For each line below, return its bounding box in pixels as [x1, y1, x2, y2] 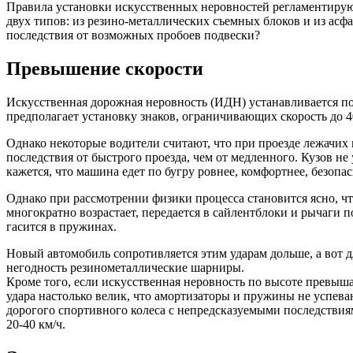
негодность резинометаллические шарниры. [6, 260, 244, 274]
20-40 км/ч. [6, 317, 65, 331]
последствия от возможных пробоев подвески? [6, 28, 260, 42]
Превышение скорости [6, 58, 203, 79]
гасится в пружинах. [6, 219, 117, 233]
